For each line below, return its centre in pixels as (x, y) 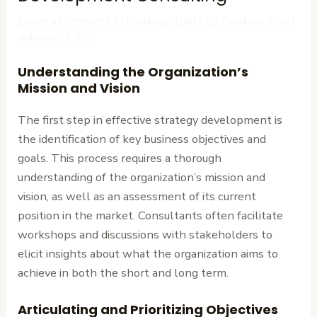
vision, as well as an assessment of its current (137, 197)
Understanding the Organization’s (133, 72)
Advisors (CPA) (57, 38)
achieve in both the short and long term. (123, 273)
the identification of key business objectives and (142, 139)
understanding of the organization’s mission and (142, 178)
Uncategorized (158, 21)
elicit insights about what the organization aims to (148, 254)
